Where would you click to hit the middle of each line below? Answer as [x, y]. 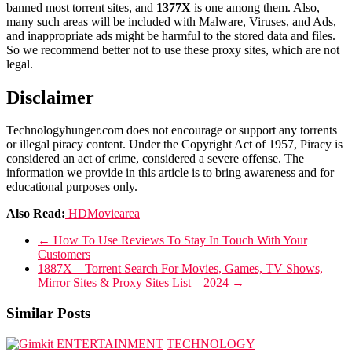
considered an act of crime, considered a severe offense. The [155, 159]
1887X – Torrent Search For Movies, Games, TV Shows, [180, 269]
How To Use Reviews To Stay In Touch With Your [179, 240]
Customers [64, 255]
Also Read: [36, 214]
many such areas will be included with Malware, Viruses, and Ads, [171, 21]
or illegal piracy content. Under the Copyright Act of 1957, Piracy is [174, 145]
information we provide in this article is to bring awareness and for [170, 173]
